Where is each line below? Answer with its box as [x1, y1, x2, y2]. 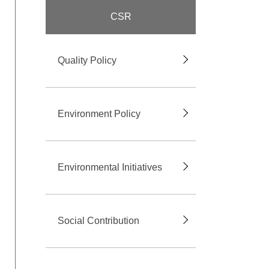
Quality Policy [58, 55, 116, 66]
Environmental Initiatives [58, 162, 162, 173]
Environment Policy [58, 109, 141, 119]
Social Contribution [58, 216, 139, 226]
